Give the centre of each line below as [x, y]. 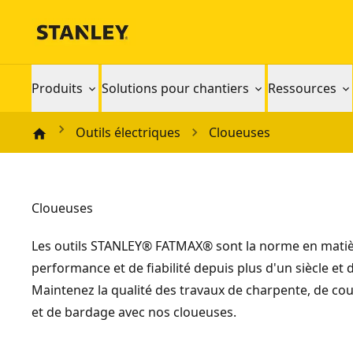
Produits [57, 88]
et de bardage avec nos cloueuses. [134, 312]
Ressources [302, 88]
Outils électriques [128, 132]
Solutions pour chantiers [175, 88]
